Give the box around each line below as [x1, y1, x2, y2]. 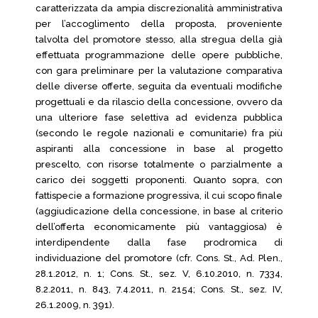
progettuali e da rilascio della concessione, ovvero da [35, 97, 283, 107]
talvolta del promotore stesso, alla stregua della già [35, 34, 283, 45]
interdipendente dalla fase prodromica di [35, 237, 283, 248]
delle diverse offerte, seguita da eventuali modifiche [35, 81, 283, 92]
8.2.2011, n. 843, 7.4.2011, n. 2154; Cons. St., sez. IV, [35, 284, 283, 295]
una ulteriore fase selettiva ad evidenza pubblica [35, 112, 283, 123]
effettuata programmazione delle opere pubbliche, [35, 50, 283, 60]
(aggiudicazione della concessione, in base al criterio [35, 206, 283, 216]
